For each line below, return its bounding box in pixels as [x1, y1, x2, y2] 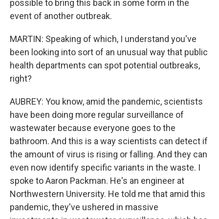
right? [10, 73, 32, 84]
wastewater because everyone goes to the [10, 123, 175, 133]
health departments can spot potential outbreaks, [10, 60, 200, 70]
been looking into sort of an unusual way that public [10, 47, 208, 57]
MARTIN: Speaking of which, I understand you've [10, 34, 197, 44]
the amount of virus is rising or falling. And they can [10, 149, 207, 159]
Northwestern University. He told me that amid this [10, 189, 205, 199]
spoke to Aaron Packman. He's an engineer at [10, 175, 184, 186]
